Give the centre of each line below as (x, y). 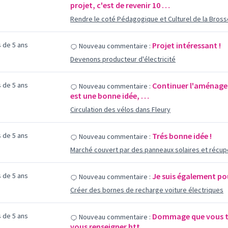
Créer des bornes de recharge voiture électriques (147, 190)
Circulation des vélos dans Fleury (120, 109)
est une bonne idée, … (109, 96)
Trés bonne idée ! (182, 136)
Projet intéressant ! (186, 45)
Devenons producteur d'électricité (123, 59)
